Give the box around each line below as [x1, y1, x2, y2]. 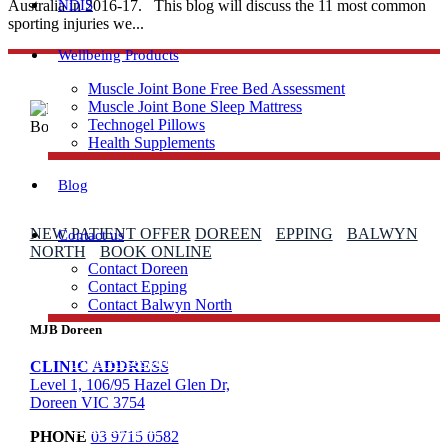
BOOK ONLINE [99, 242, 212, 260]
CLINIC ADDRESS [29, 358, 169, 376]
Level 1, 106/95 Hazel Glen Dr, [29, 376, 230, 394]
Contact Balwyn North [88, 296, 232, 313]
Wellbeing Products [58, 47, 179, 63]
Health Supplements [88, 134, 215, 151]
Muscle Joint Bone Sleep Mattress [88, 98, 302, 115]
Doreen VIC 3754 [29, 394, 145, 412]
